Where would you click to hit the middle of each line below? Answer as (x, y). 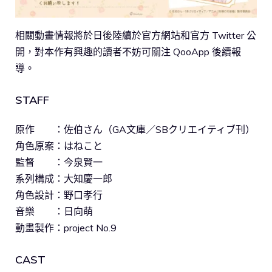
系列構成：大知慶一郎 (64, 178)
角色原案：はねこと (59, 145)
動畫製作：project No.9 (66, 227)
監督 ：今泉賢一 (59, 162)
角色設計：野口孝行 (59, 195)
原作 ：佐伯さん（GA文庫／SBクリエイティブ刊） (135, 129)
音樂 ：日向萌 (54, 211)
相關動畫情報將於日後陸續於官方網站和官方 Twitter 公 (136, 35)
